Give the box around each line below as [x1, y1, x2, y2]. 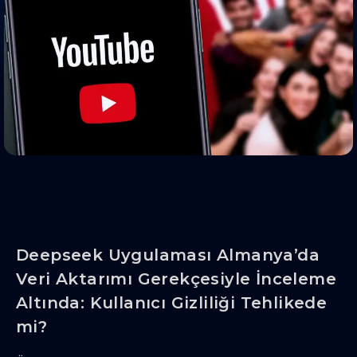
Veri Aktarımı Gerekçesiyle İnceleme [16, 269, 336, 289]
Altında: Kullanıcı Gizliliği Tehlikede [16, 293, 328, 313]
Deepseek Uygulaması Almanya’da [16, 245, 320, 265]
